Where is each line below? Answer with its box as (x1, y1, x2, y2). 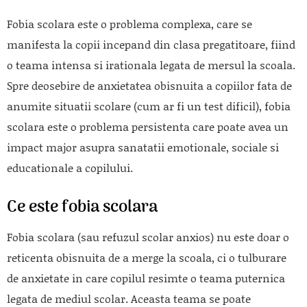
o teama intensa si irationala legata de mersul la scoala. (7, 56, 295, 73)
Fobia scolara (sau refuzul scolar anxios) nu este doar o (7, 228, 289, 245)
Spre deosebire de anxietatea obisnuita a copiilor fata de (7, 77, 292, 93)
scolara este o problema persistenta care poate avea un (7, 118, 288, 134)
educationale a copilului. (7, 159, 133, 175)
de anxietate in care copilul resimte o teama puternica (7, 269, 285, 286)
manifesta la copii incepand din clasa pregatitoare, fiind (7, 36, 295, 52)
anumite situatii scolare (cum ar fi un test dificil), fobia (7, 97, 291, 114)
